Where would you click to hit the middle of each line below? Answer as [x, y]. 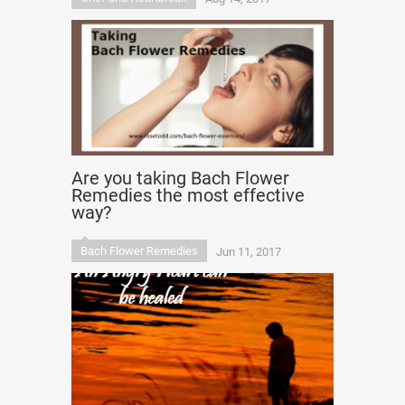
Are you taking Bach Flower [180, 178]
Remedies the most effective [188, 195]
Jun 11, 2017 [249, 252]
